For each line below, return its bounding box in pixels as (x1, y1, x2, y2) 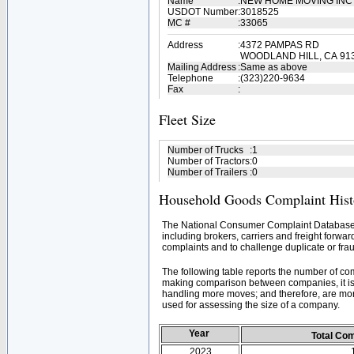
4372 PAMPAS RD (240, 40, 319, 51)
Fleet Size (159, 110, 216, 129)
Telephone (168, 73, 213, 84)
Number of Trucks (168, 145, 243, 156)
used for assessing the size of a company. (162, 299, 340, 311)
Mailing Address (168, 62, 236, 73)
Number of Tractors (168, 156, 250, 167)
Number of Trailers (168, 167, 247, 178)
